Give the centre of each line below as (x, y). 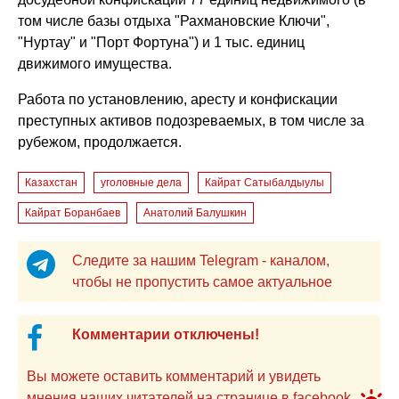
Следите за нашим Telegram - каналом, (200, 260)
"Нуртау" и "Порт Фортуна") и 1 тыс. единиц (162, 42)
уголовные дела (142, 182)
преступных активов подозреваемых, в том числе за (191, 120)
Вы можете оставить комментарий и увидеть (148, 376)
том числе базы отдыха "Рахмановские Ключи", (174, 20)
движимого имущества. (95, 63)
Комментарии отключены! (165, 334)
